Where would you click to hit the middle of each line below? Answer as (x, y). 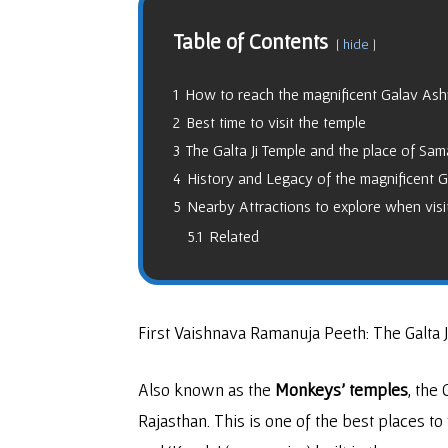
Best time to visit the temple (276, 122)
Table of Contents (250, 41)
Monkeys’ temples (341, 389)
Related (234, 236)
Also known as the (206, 389)
